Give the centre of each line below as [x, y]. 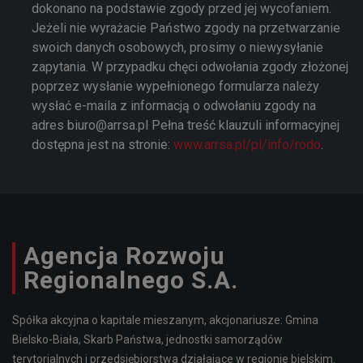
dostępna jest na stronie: [102, 145]
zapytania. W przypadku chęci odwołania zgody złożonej [190, 67]
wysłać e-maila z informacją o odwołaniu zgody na [174, 106]
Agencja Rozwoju [124, 256]
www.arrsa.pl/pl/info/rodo [247, 145]
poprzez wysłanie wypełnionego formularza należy [175, 87]
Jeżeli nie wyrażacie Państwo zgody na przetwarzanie [186, 28]
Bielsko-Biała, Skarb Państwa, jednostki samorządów [147, 340]
